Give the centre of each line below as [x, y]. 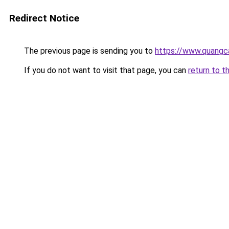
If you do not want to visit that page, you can [105, 70]
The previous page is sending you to [88, 51]
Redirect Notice [44, 18]
